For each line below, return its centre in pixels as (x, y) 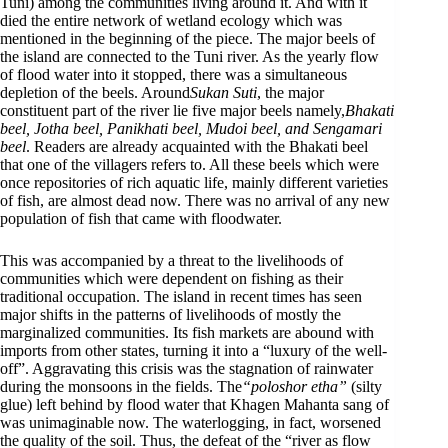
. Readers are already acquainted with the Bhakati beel (197, 146)
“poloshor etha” (296, 386)
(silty (366, 386)
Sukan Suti (223, 92)
